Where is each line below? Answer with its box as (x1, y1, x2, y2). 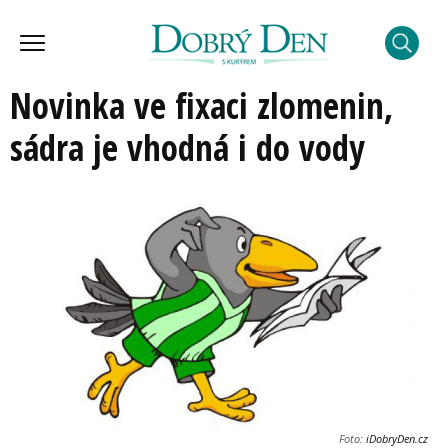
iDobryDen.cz (363, 430, 428, 446)
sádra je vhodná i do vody (10, 124, 365, 171)
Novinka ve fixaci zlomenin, (10, 82, 393, 129)
